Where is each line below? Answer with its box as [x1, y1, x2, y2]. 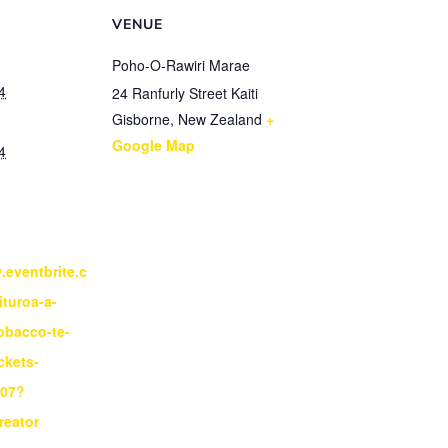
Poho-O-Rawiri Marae [112, 55, 250, 76]
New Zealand [178, 109, 262, 130]
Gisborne [112, 109, 170, 130]
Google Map [112, 135, 195, 156]
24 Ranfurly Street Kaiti [112, 83, 258, 104]
